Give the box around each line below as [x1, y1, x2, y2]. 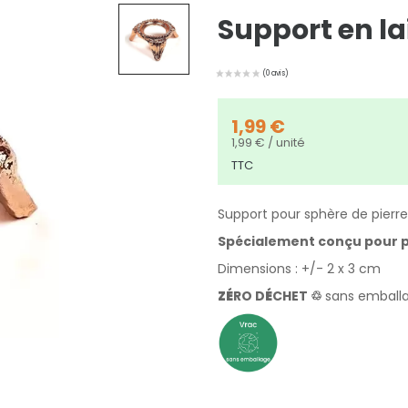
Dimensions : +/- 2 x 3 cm [218, 260, 381, 279]
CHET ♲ [272, 287, 325, 306]
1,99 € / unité [231, 134, 305, 152]
